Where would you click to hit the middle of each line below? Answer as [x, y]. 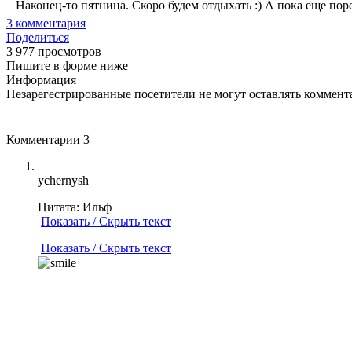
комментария [49, 23]
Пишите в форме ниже [67, 65]
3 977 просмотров [54, 51]
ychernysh [63, 180]
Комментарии [45, 139]
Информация [41, 79]
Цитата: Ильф [75, 207]
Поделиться [38, 37]
